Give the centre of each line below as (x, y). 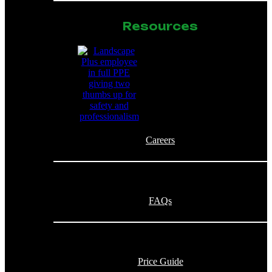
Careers (160, 140)
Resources (160, 26)
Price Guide (160, 261)
